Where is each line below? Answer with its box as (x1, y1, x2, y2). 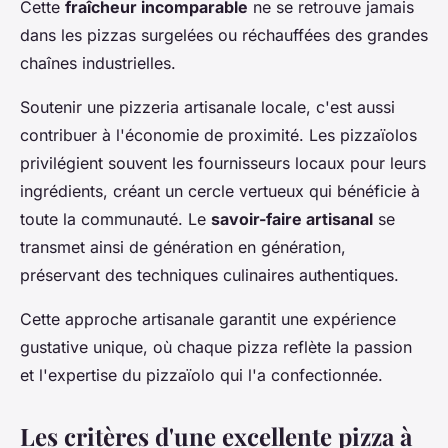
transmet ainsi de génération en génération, (20, 236, 346, 257)
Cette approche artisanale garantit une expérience (20, 308, 396, 329)
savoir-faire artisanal (211, 208, 373, 229)
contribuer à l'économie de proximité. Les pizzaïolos (20, 124, 417, 145)
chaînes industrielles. (20, 52, 176, 73)
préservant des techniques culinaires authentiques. (20, 264, 399, 285)
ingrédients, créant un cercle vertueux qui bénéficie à (20, 180, 420, 201)
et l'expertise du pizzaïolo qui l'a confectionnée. (20, 364, 383, 385)
